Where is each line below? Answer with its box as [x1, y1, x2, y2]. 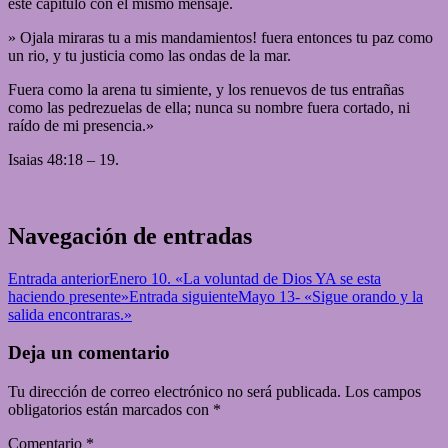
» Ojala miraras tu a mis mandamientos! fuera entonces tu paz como [8, 28, 433, 46]
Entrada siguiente [129, 287, 238, 305]
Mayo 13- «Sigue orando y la [238, 287, 423, 305]
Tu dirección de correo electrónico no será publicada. [8, 382, 341, 400]
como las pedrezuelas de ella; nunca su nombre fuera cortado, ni [8, 98, 410, 116]
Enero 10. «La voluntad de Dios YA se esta [109, 269, 381, 287]
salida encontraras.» [8, 305, 132, 323]
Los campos [345, 382, 421, 400]
